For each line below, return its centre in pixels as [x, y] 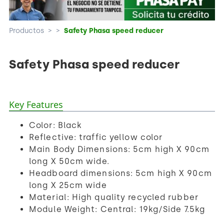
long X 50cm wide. [69, 161]
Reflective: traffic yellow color [96, 137]
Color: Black [56, 125]
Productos [26, 30]
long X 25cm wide [68, 185]
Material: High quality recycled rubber [114, 197]
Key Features [36, 104]
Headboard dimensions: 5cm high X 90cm [120, 173]
